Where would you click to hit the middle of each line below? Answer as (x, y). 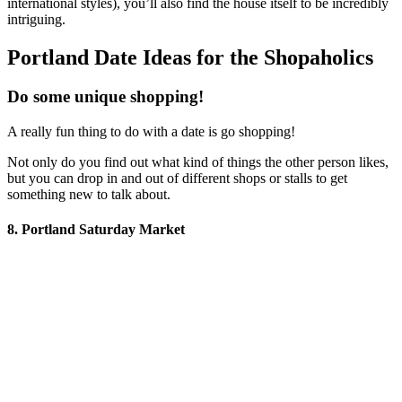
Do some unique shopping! (105, 97)
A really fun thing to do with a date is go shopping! (151, 132)
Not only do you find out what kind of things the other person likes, (198, 162)
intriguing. (36, 19)
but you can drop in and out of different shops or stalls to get (177, 179)
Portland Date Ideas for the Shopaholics (190, 57)
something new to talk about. (89, 195)
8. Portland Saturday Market (96, 230)
